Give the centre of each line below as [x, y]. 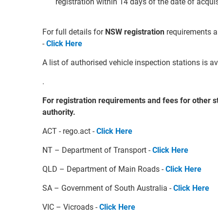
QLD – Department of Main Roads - [104, 169]
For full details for [74, 32]
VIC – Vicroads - [71, 207]
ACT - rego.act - [69, 131]
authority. [59, 112]
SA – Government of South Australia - [108, 188]
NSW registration [136, 32]
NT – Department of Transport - [97, 150]
